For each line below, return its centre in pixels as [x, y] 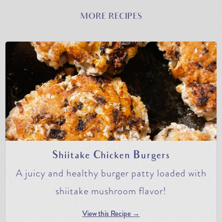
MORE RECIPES [111, 17]
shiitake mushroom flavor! [111, 191]
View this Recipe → [111, 213]
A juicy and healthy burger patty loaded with [111, 173]
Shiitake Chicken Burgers [111, 156]
